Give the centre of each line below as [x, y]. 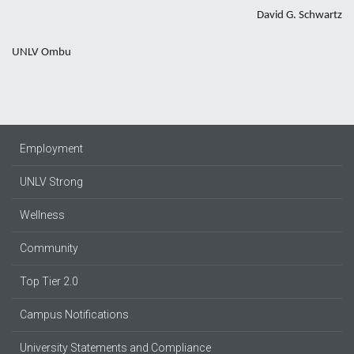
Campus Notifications [74, 314]
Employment [51, 149]
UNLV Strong [51, 182]
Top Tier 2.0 [49, 281]
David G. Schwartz [299, 15]
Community [49, 248]
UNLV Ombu [41, 53]
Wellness [42, 215]
